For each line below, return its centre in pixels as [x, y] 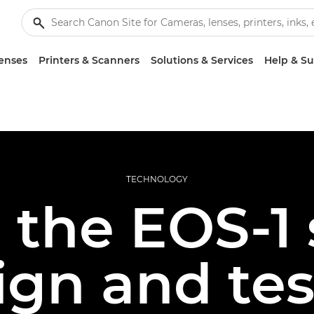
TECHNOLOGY [157, 179]
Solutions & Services [202, 60]
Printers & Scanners [89, 60]
